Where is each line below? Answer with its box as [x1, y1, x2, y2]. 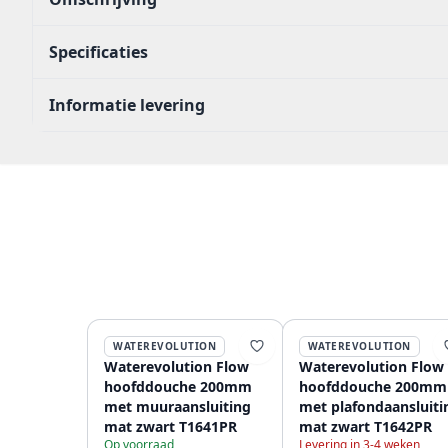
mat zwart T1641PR [104, 417, 237, 436]
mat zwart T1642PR [298, 417, 432, 436]
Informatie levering [49, 94, 205, 116]
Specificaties [49, 41, 148, 63]
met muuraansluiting [104, 397, 251, 416]
